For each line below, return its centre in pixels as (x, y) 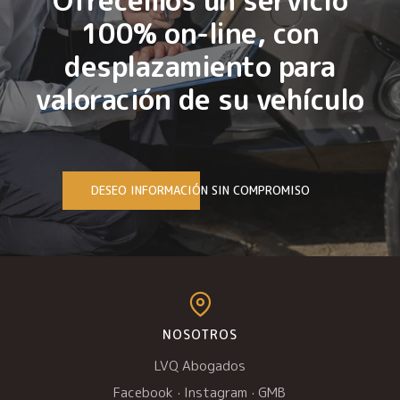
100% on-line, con (200, 33)
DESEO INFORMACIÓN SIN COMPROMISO (200, 190)
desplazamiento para (200, 66)
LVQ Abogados (200, 365)
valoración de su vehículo (200, 99)
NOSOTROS (200, 334)
